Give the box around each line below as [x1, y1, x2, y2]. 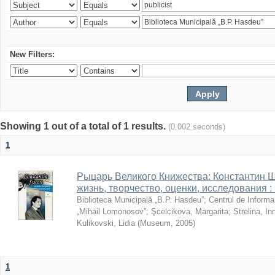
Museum [140, 219, 171, 228]
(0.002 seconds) [168, 122, 225, 131]
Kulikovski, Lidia [77, 219, 135, 228]
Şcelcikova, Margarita [151, 207, 228, 216]
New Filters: [10, 50, 55, 59]
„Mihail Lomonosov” [77, 207, 146, 216]
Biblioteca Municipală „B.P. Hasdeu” [77, 195, 204, 204]
